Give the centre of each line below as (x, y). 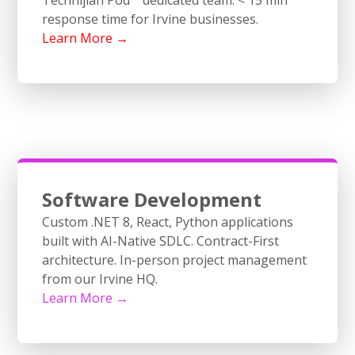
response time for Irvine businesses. (150, 19)
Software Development (151, 199)
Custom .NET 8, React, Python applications (167, 221)
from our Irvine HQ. (99, 279)
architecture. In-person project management (174, 260)
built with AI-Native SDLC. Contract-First (160, 240)
